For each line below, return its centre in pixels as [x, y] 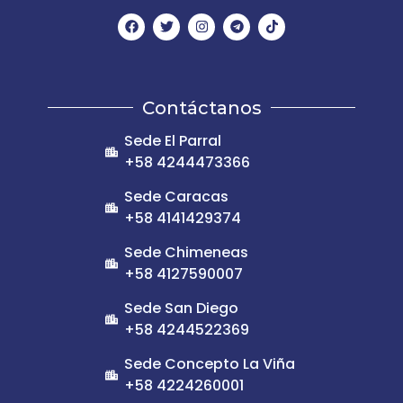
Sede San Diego [181, 308]
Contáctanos [201, 107]
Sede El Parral [172, 140]
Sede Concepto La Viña [209, 363]
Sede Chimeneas [186, 252]
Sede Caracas [176, 196]
